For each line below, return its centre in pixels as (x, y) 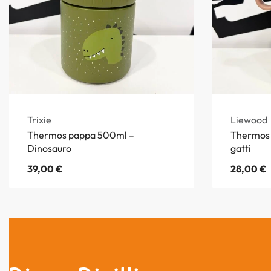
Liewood (249, 119)
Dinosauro (49, 148)
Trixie (39, 119)
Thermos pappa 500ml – (81, 135)
